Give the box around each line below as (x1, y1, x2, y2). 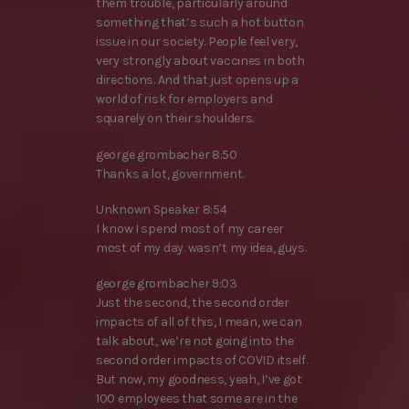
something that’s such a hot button (96, 15, 304, 31)
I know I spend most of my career (96, 220, 285, 236)
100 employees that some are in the (96, 391, 298, 407)
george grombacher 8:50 (96, 146, 237, 163)
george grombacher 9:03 (96, 276, 237, 292)
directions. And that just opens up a (96, 72, 299, 89)
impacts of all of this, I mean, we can (96, 314, 302, 330)
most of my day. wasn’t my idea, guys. (96, 239, 307, 256)
